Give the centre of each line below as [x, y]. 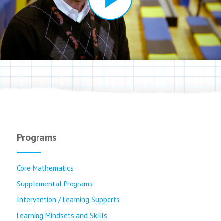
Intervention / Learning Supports [68, 200]
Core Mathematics [45, 168]
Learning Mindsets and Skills [62, 215]
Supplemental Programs [55, 184]
